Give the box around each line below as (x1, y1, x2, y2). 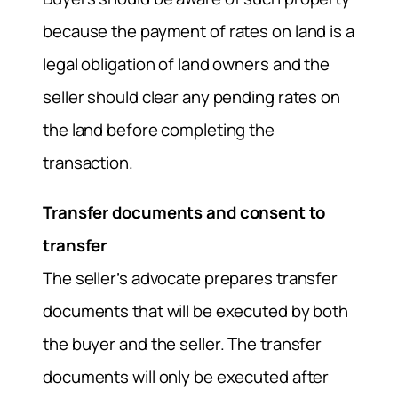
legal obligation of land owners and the (43, 52, 330, 76)
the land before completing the (43, 118, 275, 142)
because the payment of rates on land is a (43, 20, 354, 44)
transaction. (43, 151, 133, 175)
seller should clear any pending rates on (43, 85, 340, 109)
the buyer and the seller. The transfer (43, 331, 322, 355)
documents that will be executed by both (43, 298, 349, 322)
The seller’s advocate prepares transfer (43, 266, 338, 290)
